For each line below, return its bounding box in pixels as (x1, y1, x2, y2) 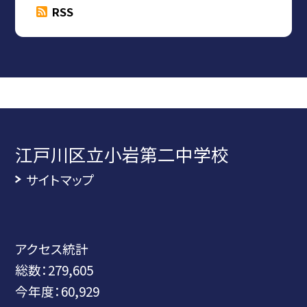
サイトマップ (25, 170, 95, 189)
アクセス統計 (15, 239, 89, 258)
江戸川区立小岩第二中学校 (15, 141, 230, 167)
